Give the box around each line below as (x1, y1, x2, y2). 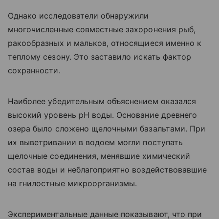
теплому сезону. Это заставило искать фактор (8, 51, 192, 62)
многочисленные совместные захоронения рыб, (8, 24, 196, 34)
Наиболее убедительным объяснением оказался (8, 96, 197, 106)
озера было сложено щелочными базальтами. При (8, 123, 206, 133)
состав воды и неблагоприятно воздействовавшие (8, 164, 207, 175)
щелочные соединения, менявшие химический (8, 151, 190, 161)
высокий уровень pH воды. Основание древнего (8, 109, 197, 120)
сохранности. (8, 65, 61, 75)
